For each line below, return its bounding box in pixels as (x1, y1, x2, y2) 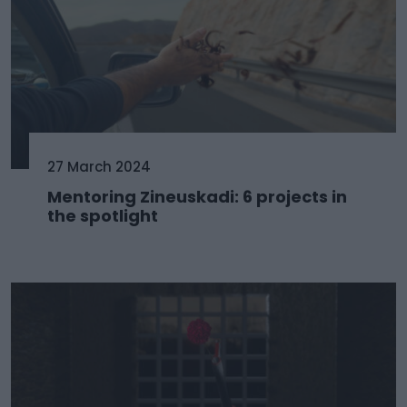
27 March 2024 (47, 157, 151, 177)
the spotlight (47, 204, 158, 228)
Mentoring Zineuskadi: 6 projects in (47, 185, 347, 209)
